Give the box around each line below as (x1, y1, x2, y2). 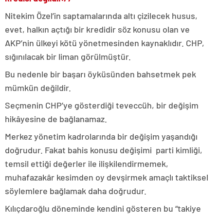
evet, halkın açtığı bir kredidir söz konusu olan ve (5, 23, 190, 35)
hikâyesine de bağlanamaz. (5, 113, 107, 124)
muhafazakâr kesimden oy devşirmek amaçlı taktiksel (5, 171, 208, 182)
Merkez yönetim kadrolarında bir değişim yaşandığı (5, 130, 198, 142)
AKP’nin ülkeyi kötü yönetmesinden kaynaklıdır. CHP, (5, 37, 204, 48)
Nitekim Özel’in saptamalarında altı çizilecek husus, (5, 10, 198, 21)
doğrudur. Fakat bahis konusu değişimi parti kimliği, (5, 144, 202, 155)
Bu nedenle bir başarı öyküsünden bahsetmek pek (5, 68, 196, 79)
